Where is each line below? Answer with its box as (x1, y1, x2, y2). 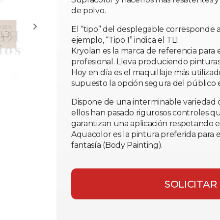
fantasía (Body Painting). (71, 140, 163, 150)
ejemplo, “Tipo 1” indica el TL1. (71, 35, 180, 45)
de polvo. (71, 6, 106, 15)
